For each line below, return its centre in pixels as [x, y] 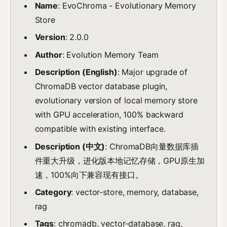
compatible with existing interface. [100, 129]
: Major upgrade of [153, 72]
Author [48, 54]
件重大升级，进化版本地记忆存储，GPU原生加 [120, 160]
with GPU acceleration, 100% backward [109, 115]
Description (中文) [70, 146]
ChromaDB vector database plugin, [101, 86]
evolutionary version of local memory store [116, 101]
